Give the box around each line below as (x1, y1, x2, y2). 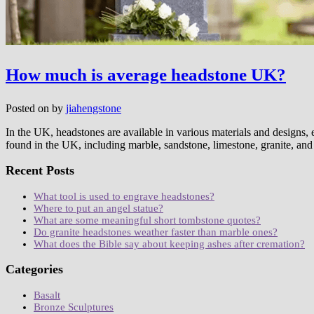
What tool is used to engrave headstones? (34, 190, 214, 202)
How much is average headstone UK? (6, 64, 286, 84)
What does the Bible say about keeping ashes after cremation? (34, 238, 305, 250)
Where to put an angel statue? (34, 202, 163, 214)
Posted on (6, 102, 52, 114)
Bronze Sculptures (34, 301, 114, 313)
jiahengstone (66, 102, 121, 114)
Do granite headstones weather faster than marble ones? (34, 226, 278, 238)
